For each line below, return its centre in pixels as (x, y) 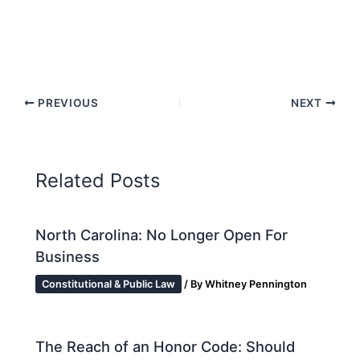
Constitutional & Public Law (109, 284)
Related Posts (98, 180)
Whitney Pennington (256, 284)
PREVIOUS (67, 102)
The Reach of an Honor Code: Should (166, 347)
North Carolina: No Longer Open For (162, 234)
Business (68, 256)
